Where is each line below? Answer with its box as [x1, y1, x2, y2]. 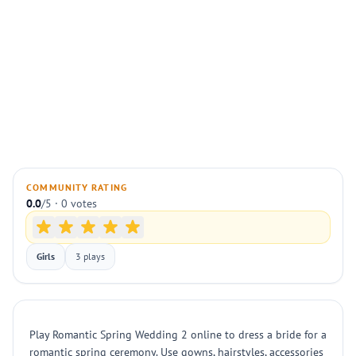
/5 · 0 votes [41, 196, 97, 211]
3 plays [75, 250, 105, 262]
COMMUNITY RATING [26, 181, 128, 193]
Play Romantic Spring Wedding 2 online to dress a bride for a [29, 327, 327, 342]
